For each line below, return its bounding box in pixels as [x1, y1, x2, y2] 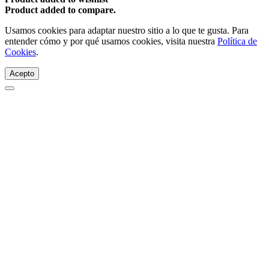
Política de [217, 35, 257, 46]
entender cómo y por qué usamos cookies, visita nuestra [5, 35, 217, 46]
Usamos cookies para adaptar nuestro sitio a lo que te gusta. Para [5, 25, 249, 35]
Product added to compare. [5, 4, 116, 15]
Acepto [10, 68, 34, 78]
